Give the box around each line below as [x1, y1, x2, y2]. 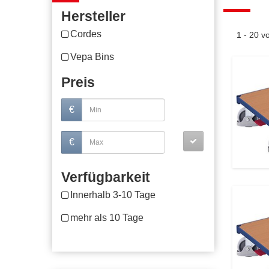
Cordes [70, 29, 101, 39]
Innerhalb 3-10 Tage [70, 190, 156, 200]
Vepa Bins [70, 52, 114, 62]
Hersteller [61, 8, 125, 24]
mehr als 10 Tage [70, 213, 144, 223]
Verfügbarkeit [61, 169, 150, 185]
